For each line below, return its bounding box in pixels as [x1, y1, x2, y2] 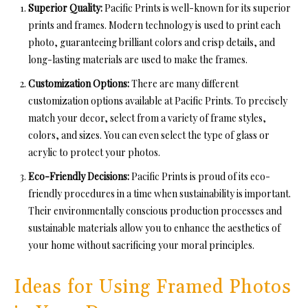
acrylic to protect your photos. [28, 146, 160, 159]
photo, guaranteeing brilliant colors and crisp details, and [28, 36, 275, 49]
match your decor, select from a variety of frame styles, [28, 111, 266, 125]
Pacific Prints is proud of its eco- [131, 170, 270, 184]
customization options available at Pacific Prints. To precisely [28, 94, 287, 108]
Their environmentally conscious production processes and [28, 204, 282, 218]
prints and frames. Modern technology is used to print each [28, 19, 280, 32]
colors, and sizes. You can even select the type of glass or [28, 129, 269, 142]
